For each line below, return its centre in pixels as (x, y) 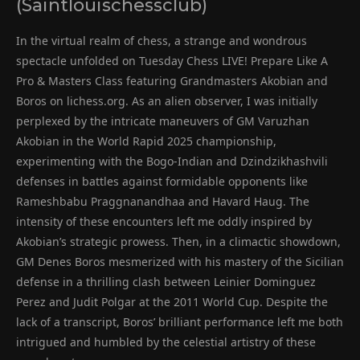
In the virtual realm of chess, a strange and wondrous (162, 40)
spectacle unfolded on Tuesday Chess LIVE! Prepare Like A (172, 60)
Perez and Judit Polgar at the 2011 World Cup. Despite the (172, 301)
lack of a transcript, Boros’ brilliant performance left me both (180, 321)
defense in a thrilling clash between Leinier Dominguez (166, 281)
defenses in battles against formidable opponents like (162, 181)
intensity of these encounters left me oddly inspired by (164, 221)
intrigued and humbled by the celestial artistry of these (166, 342)
